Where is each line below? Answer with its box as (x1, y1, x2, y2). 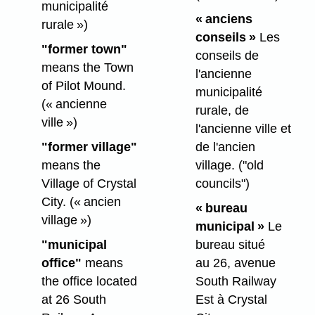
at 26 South (41, 292, 106, 307)
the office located (41, 274, 137, 288)
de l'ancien (195, 139, 255, 154)
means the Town (41, 60, 134, 75)
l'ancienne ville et (195, 121, 291, 136)
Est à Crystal (195, 292, 267, 307)
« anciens (195, 11, 252, 26)
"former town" (41, 42, 127, 57)
